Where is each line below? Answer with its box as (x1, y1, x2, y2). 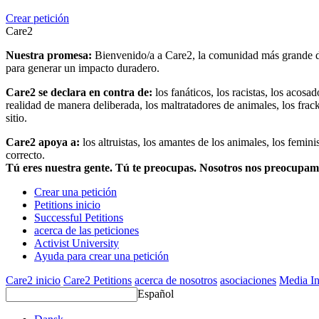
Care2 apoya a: (6, 136, 83, 149)
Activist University (34, 237, 119, 250)
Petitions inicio (34, 199, 100, 211)
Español (137, 288, 174, 300)
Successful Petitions (34, 211, 123, 224)
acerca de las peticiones (34, 224, 139, 237)
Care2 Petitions (63, 274, 132, 287)
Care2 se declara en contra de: (6, 86, 155, 99)
